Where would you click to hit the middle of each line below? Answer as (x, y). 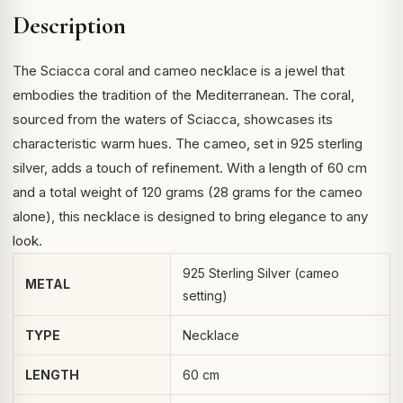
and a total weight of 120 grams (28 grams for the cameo (188, 192)
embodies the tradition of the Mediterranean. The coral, (184, 95)
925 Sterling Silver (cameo (261, 273)
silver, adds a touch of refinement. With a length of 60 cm (190, 168)
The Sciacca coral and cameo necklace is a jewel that (179, 71)
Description (69, 26)
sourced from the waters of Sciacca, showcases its (173, 119)
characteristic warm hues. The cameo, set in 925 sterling (188, 143)
